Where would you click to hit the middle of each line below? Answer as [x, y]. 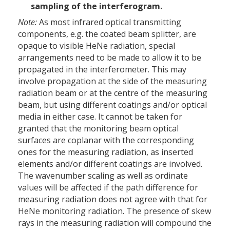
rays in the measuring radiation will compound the [115, 223]
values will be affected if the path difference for [108, 188]
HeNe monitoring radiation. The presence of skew [114, 211]
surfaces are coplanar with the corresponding [106, 140]
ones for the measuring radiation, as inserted [106, 152]
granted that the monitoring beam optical [98, 129]
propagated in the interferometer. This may [102, 70]
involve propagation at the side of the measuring [112, 81]
